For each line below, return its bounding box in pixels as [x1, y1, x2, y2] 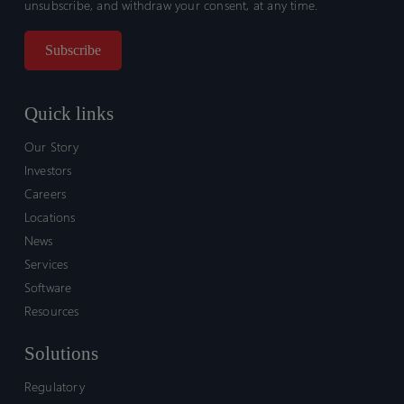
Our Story [23, 138, 79, 155]
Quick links [23, 103, 114, 124]
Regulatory [23, 378, 85, 395]
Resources [23, 302, 79, 319]
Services [23, 255, 69, 272]
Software [23, 279, 72, 296]
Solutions [23, 343, 98, 364]
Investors [23, 161, 72, 179]
